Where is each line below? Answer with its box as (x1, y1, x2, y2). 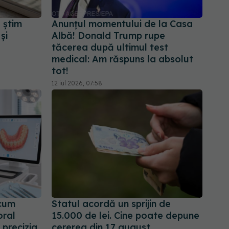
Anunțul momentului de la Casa (52, 18, 193, 30)
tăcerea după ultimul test (52, 41, 168, 54)
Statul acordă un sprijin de (52, 197, 171, 210)
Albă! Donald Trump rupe (52, 30, 165, 42)
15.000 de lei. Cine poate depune (52, 209, 199, 221)
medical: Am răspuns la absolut (52, 53, 193, 65)
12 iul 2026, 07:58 (52, 79, 102, 87)
